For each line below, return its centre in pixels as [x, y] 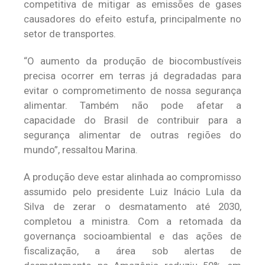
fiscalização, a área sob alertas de [132, 251]
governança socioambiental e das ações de [132, 236]
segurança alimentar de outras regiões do [132, 135]
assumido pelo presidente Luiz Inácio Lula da [132, 192]
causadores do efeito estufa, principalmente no [132, 19]
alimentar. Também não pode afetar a [132, 105]
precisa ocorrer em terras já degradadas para [132, 76]
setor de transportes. [70, 34]
